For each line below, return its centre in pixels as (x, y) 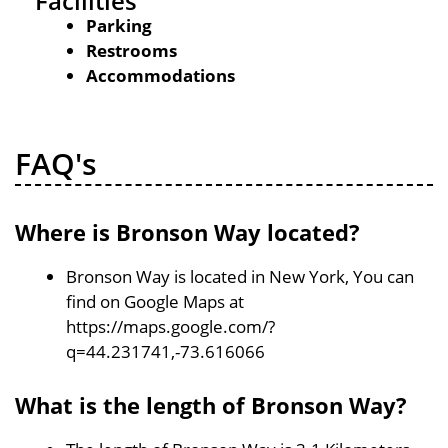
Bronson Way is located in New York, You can (240, 276)
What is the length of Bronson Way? (211, 405)
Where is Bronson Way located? (187, 231)
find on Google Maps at (155, 301)
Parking (119, 25)
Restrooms (131, 50)
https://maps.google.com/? (170, 326)
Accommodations (160, 75)
